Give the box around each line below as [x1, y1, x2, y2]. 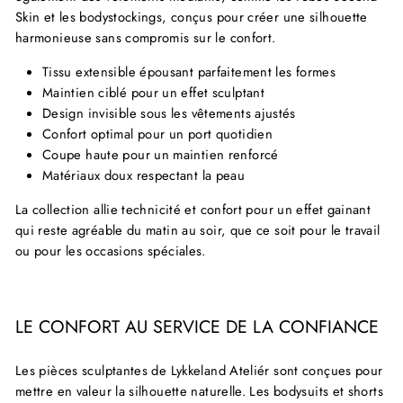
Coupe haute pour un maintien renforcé [42, 144, 279, 165]
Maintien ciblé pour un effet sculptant [42, 82, 264, 103]
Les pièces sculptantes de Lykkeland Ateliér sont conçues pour [15, 360, 383, 381]
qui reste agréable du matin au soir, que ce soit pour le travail [15, 219, 381, 240]
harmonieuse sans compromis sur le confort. [15, 27, 276, 48]
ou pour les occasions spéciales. [15, 240, 206, 261]
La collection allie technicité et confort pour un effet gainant [15, 199, 372, 219]
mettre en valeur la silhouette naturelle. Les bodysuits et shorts [15, 381, 383, 401]
